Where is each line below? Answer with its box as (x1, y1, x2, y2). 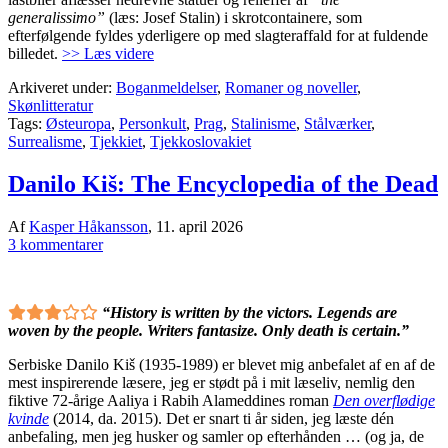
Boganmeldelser (116, 78, 217, 96)
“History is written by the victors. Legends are (102, 303, 397, 321)
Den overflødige (333, 391, 435, 409)
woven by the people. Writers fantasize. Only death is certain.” (8, 321, 409, 339)
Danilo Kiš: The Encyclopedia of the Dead (8, 170, 438, 197)
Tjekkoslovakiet (150, 132, 251, 150)
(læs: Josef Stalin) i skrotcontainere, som (105, 8, 362, 26)
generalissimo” (8, 8, 105, 26)
